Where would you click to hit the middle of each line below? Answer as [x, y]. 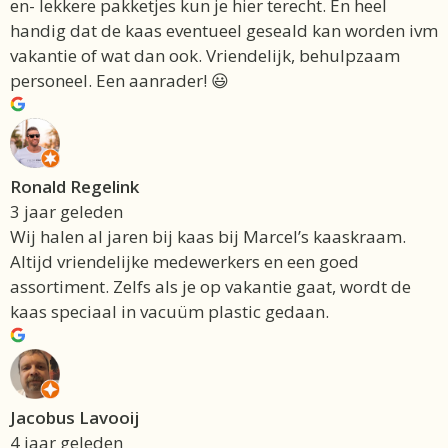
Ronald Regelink [74, 187]
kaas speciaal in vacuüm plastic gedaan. [169, 312]
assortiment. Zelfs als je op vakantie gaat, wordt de [210, 287]
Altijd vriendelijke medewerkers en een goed [184, 262]
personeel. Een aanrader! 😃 [119, 81]
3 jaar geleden [66, 212]
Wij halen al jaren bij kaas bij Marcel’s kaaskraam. [208, 237]
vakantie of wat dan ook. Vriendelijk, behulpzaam [205, 56]
